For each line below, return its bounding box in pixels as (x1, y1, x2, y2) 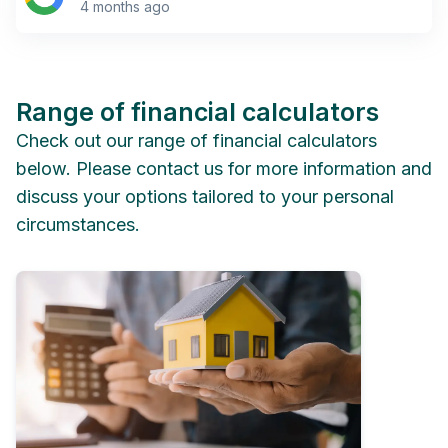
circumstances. (16, 213, 140, 235)
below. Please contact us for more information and (16, 157, 432, 179)
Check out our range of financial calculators (16, 129, 377, 151)
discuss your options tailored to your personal (16, 185, 394, 207)
